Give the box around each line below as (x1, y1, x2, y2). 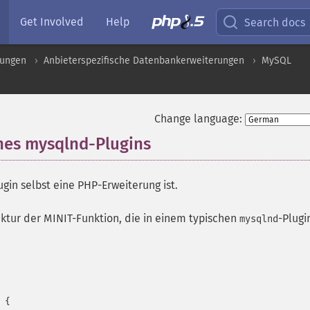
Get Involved (20, 15, 84, 28)
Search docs (244, 15, 306, 29)
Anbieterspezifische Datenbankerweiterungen (44, 55, 244, 66)
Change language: (154, 112, 242, 125)
